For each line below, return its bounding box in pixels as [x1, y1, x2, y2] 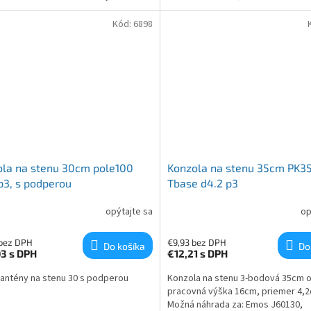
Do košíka [103, 240, 145, 253]
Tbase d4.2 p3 [167, 176, 238, 190]
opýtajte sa [105, 204, 153, 219]
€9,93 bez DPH [167, 237, 226, 249]
